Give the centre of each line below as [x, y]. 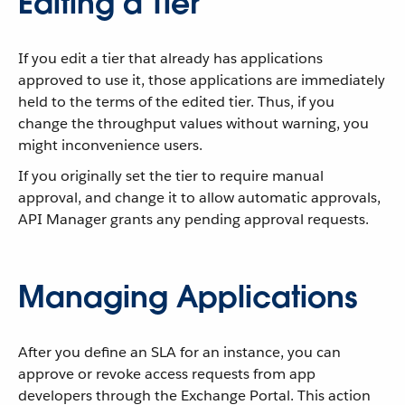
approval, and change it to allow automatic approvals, [199, 198]
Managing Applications [188, 297]
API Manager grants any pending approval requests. [193, 219]
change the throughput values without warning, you [193, 123]
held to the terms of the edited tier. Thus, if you [176, 102]
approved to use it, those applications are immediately [202, 80]
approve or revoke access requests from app [167, 374]
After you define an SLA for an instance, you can [179, 352]
